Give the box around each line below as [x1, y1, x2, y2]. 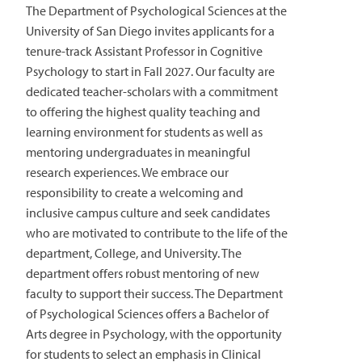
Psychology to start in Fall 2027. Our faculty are [26, 62, 275, 79]
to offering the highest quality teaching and [26, 103, 260, 120]
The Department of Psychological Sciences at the [26, 2, 287, 19]
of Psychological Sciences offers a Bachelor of [26, 305, 269, 322]
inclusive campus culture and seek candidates [26, 204, 270, 221]
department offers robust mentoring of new [26, 264, 259, 281]
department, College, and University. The [26, 244, 242, 261]
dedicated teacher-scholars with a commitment [26, 82, 278, 99]
